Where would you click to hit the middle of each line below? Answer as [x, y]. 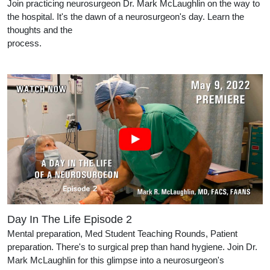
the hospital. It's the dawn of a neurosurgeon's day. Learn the [126, 17]
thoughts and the [40, 30]
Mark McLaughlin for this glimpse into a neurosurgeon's [116, 260]
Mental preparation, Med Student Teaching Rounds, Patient [122, 233]
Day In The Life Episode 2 [70, 219]
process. [126, 43]
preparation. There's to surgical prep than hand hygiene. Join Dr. [132, 246]
